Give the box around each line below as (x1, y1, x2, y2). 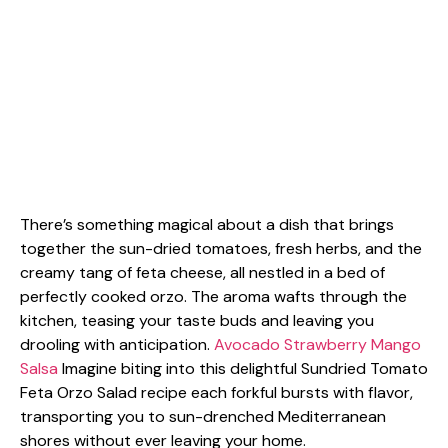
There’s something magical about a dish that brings (20, 214, 394, 235)
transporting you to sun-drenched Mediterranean (20, 406, 386, 427)
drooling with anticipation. (20, 334, 214, 355)
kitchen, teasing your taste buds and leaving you (20, 310, 374, 331)
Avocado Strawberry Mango (214, 334, 421, 355)
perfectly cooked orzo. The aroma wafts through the (20, 286, 407, 307)
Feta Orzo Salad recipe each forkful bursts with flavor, (20, 382, 413, 403)
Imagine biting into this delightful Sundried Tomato (58, 358, 428, 379)
